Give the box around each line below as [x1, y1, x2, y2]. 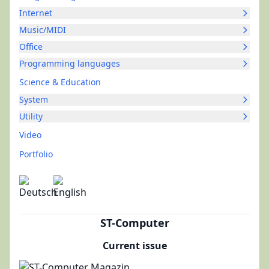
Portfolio [19, 148, 53, 160]
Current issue [102, 239, 167, 252]
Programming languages [19, 58, 120, 69]
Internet [19, 7, 52, 19]
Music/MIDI [19, 24, 66, 35]
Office [19, 41, 43, 52]
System [19, 94, 48, 105]
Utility [19, 110, 43, 122]
